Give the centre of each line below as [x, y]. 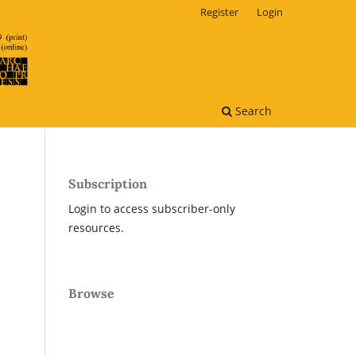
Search [252, 110]
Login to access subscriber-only [152, 208]
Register [220, 12]
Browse [91, 293]
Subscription [108, 183]
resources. [96, 227]
